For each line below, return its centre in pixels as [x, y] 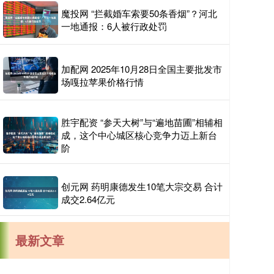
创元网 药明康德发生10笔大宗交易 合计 [142, 187]
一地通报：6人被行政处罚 [114, 26]
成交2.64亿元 [88, 199]
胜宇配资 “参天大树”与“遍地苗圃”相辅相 [142, 122]
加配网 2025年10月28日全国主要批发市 [142, 69]
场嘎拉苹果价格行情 [102, 82]
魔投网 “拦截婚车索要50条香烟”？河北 [139, 13]
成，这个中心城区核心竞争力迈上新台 [139, 135]
